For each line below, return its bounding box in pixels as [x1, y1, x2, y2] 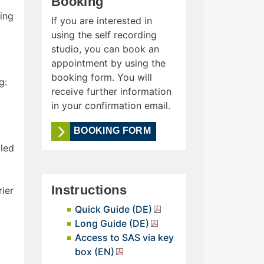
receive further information [51, 85, 171, 97]
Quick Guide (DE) [74, 203, 152, 215]
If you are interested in [51, 14, 152, 27]
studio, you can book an [51, 42, 159, 55]
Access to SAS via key [74, 231, 174, 243]
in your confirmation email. [51, 99, 170, 111]
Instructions [51, 182, 127, 197]
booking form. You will [51, 71, 152, 83]
